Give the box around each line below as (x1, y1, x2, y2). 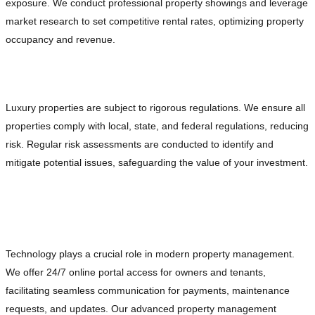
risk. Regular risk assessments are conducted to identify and (6, 139, 274, 150)
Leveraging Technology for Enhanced (6, 189, 247, 205)
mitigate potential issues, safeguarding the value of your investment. (6, 157, 308, 169)
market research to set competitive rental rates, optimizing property (6, 15, 304, 27)
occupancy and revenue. (6, 34, 115, 46)
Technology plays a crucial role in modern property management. (6, 248, 295, 260)
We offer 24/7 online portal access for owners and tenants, (6, 266, 266, 278)
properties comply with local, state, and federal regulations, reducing (6, 120, 309, 132)
